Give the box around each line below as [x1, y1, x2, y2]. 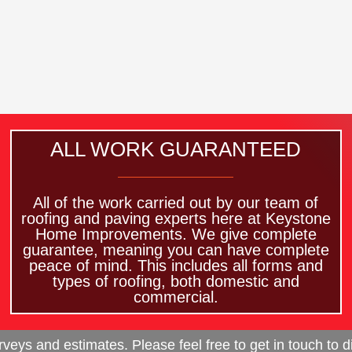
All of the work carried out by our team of [33, 194, 319, 212]
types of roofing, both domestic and [52, 273, 299, 291]
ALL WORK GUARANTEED [50, 137, 302, 162]
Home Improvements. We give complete [35, 225, 317, 244]
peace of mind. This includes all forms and [28, 257, 323, 275]
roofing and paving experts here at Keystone [20, 210, 331, 228]
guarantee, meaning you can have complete [22, 241, 329, 259]
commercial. [133, 288, 218, 306]
